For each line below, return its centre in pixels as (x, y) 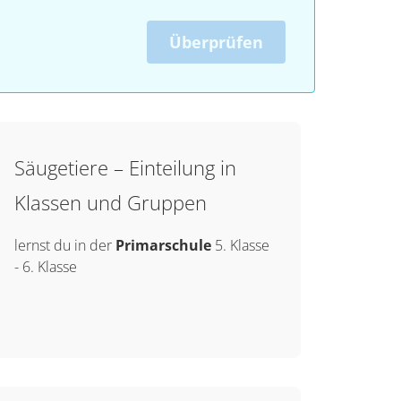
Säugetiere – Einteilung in (125, 167)
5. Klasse (242, 245)
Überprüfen (216, 42)
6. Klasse (49, 267)
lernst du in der (64, 245)
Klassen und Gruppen (110, 202)
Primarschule (165, 245)
